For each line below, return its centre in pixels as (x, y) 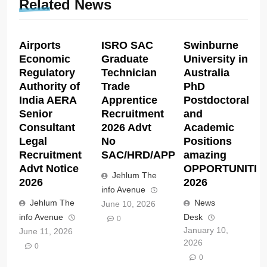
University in (215, 59)
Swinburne (211, 45)
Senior (36, 114)
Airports (40, 45)
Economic (45, 59)
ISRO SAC (127, 45)
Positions (207, 141)
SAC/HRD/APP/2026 (151, 155)
